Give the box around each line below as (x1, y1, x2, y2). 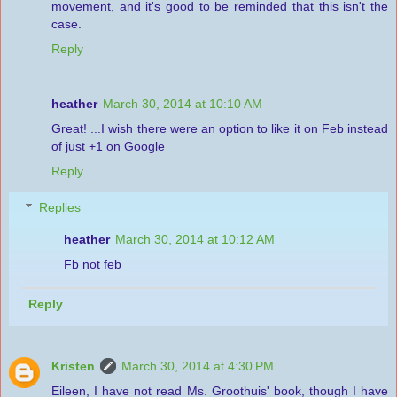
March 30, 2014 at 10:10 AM (103, 96, 262, 111)
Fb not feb (64, 257, 122, 272)
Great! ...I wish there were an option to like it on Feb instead (51, 121, 388, 136)
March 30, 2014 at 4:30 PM (121, 359, 274, 374)
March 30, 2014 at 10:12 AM (115, 232, 276, 247)
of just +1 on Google (51, 138, 165, 153)
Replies (39, 200, 82, 215)
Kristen (51, 359, 95, 374)
